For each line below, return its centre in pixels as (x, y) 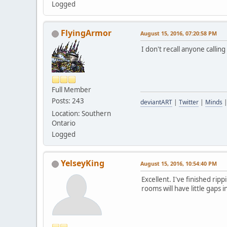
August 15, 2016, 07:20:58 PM (179, 33)
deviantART (156, 102)
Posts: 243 (68, 101)
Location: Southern (81, 114)
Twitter (189, 102)
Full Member (71, 90)
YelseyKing (83, 163)
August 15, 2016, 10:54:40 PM (179, 164)
